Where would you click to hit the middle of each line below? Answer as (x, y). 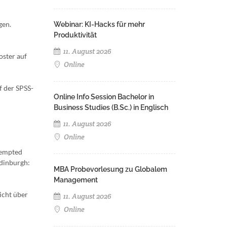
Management (76, 180)
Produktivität (75, 35)
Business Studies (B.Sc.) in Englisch (111, 107)
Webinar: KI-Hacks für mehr (99, 24)
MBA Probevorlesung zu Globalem (110, 169)
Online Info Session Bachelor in (104, 97)
